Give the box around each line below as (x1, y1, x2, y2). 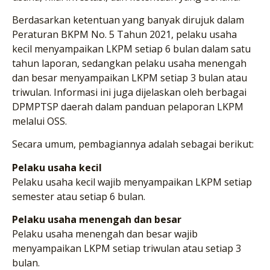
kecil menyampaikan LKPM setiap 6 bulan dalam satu (12, 42, 251, 55)
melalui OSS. (12, 115, 67, 128)
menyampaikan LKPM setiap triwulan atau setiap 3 (12, 242, 241, 256)
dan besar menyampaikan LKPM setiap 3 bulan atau (12, 71, 247, 84)
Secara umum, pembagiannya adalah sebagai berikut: (12, 137, 254, 151)
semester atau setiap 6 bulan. (12, 189, 145, 203)
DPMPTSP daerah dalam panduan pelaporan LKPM (12, 100, 243, 113)
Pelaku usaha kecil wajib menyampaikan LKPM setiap (12, 175, 252, 189)
